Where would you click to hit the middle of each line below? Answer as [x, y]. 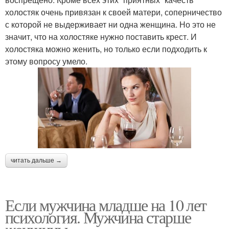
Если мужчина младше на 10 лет [106, 205]
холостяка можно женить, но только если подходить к [106, 49]
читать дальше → [36, 161]
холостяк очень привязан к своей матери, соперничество [113, 12]
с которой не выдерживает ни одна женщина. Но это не [110, 24]
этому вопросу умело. [46, 61]
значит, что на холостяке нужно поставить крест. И [101, 36]
